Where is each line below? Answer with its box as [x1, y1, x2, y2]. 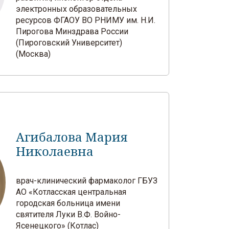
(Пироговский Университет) [16, 38, 123, 48]
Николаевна [16, 144, 94, 159]
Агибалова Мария [16, 130, 128, 145]
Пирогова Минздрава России [16, 27, 129, 36]
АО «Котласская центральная [16, 187, 127, 197]
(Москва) [16, 49, 51, 59]
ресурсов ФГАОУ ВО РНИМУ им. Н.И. [16, 15, 156, 25]
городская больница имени [16, 198, 121, 208]
